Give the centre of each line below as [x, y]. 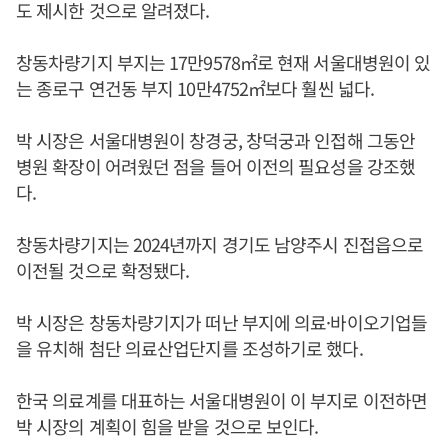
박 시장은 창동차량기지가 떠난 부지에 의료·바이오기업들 [221, 322]
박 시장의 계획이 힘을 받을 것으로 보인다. [167, 426]
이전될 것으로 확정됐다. [105, 270]
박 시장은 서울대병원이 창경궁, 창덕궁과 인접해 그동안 [215, 140]
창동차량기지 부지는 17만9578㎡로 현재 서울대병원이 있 [223, 62]
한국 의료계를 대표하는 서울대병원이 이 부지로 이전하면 [221, 400]
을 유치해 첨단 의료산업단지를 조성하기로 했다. [189, 348]
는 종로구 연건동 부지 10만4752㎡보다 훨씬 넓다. [195, 88]
